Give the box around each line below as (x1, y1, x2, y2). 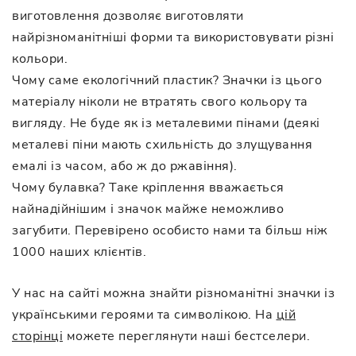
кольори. (12, 49, 68, 68)
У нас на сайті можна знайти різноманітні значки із (12, 284, 335, 302)
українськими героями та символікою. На (12, 305, 277, 323)
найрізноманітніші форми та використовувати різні (12, 28, 334, 46)
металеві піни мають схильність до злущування (12, 135, 312, 153)
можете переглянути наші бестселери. (63, 327, 310, 345)
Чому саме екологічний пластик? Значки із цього (12, 71, 322, 89)
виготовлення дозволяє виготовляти (12, 6, 244, 25)
